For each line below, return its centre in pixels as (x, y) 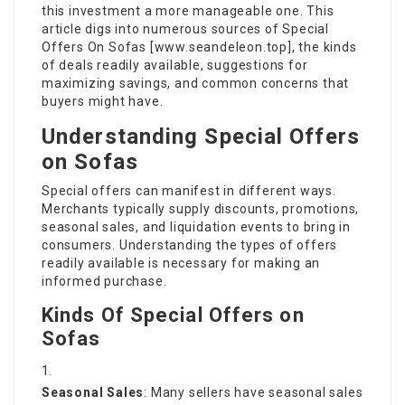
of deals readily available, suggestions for (175, 65)
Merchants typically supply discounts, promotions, (201, 209)
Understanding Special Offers (201, 137)
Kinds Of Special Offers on (173, 315)
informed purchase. (104, 281)
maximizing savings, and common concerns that (196, 83)
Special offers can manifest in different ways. (189, 191)
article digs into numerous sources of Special (185, 29)
